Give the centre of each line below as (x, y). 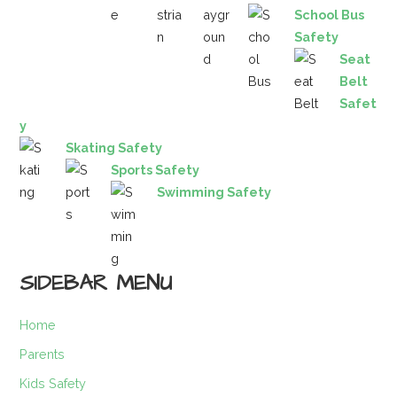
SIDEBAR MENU (96, 284)
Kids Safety (53, 383)
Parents (43, 354)
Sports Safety (156, 170)
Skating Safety (113, 148)
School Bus (329, 15)
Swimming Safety (214, 192)
